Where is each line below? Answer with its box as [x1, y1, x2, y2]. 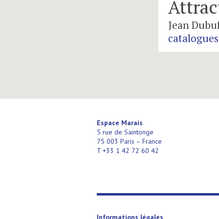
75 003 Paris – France [97, 136, 162, 146]
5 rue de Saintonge [97, 127, 153, 136]
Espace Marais [97, 118, 143, 127]
